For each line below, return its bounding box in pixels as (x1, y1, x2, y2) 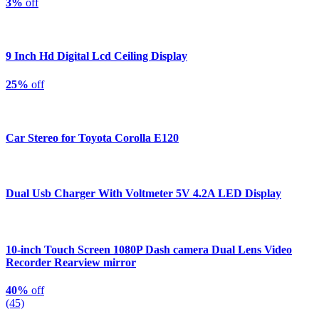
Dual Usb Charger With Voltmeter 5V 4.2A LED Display (6, 187, 281, 200)
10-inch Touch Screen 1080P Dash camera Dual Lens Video (6, 243, 292, 256)
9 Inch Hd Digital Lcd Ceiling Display (6, 50, 187, 63)
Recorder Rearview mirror (6, 256, 136, 268)
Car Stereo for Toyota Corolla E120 (6, 131, 179, 144)
